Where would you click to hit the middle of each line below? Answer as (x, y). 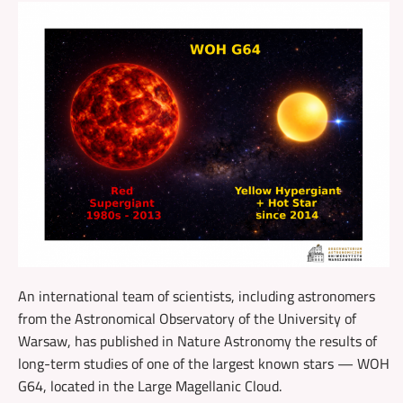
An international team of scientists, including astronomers (197, 296)
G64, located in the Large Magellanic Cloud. (150, 385)
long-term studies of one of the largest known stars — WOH (204, 363)
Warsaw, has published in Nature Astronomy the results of (197, 340)
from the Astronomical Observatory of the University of (187, 318)
